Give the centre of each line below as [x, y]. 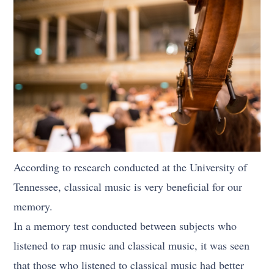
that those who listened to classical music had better [129, 265]
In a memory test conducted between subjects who [125, 226]
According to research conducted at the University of [131, 167]
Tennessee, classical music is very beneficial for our [128, 187]
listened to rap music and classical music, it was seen [132, 246]
